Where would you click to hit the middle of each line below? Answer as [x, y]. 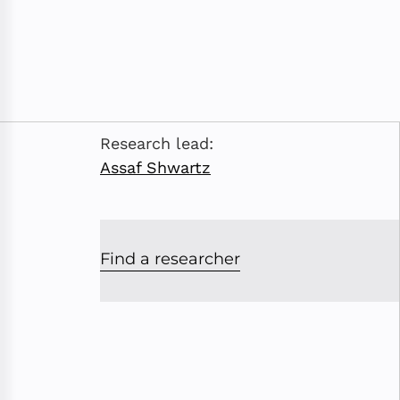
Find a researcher [170, 259]
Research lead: [157, 143]
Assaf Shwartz [155, 167]
